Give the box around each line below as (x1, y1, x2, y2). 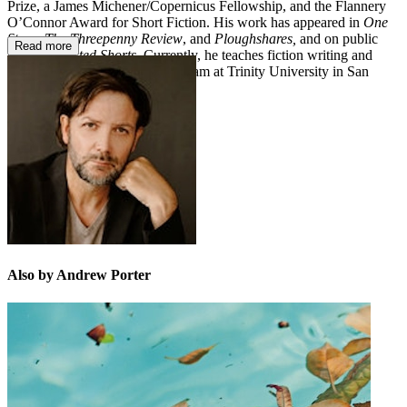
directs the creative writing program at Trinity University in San (7, 63, 369, 79)
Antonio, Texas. (7, 79, 99, 95)
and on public (296, 30, 378, 46)
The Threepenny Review (45, 30, 183, 46)
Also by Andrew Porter (7, 266, 151, 283)
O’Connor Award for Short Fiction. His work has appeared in (7, 14, 363, 30)
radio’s (7, 46, 49, 63)
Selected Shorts (49, 46, 136, 63)
